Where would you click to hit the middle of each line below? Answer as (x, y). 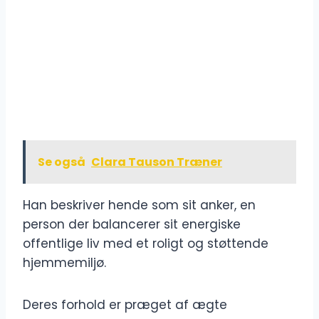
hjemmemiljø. (64, 263)
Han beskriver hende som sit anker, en (139, 205)
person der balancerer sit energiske (132, 225)
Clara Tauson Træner (157, 162)
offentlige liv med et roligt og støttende (146, 244)
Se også (62, 162)
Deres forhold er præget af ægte (125, 305)
